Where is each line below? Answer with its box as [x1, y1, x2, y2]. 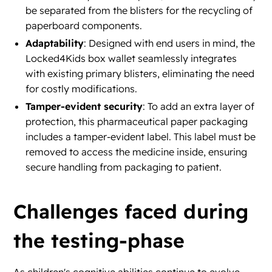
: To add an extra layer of [143, 100, 255, 113]
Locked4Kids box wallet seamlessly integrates [25, 52, 237, 65]
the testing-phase [13, 228, 185, 253]
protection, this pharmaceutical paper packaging [25, 115, 248, 128]
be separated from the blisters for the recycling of [25, 4, 253, 17]
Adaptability [25, 37, 84, 50]
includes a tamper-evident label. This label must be [25, 131, 256, 143]
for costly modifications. [25, 83, 138, 95]
